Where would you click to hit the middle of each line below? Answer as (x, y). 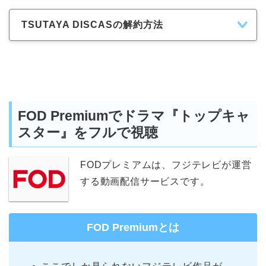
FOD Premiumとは (133, 228)
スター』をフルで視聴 (88, 133)
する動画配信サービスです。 (145, 182)
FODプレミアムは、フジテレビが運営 (166, 165)
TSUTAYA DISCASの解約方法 (92, 24)
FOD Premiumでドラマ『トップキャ (134, 116)
